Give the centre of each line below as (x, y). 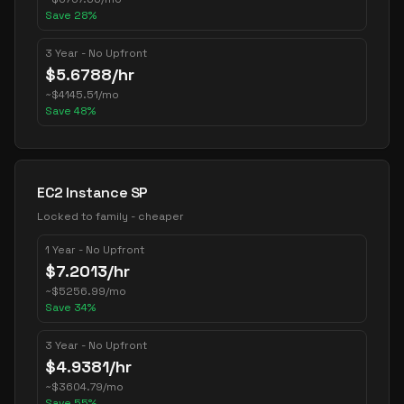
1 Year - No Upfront (95, 250)
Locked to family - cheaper (110, 216)
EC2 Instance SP (92, 193)
